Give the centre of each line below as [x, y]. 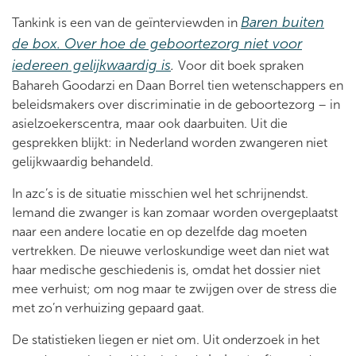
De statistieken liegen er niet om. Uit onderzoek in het [166, 339]
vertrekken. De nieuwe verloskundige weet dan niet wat [170, 250]
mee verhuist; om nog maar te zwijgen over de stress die [174, 288]
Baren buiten [282, 22]
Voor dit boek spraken [241, 65]
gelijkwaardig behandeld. [83, 161]
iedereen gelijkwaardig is [91, 65]
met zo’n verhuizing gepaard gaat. [108, 308]
